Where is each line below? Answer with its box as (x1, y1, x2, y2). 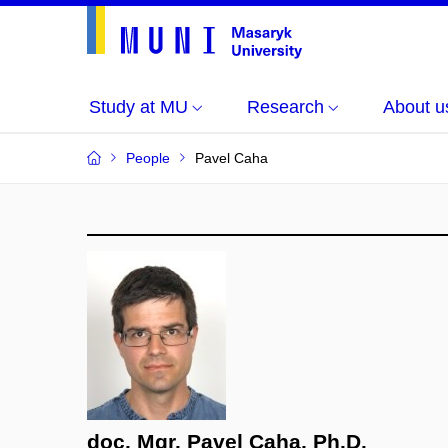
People (126, 150, 170, 166)
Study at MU (89, 97, 188, 117)
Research (247, 97, 324, 117)
